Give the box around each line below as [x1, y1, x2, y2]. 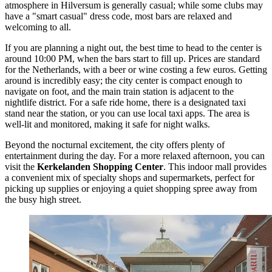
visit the [5, 161, 37, 172]
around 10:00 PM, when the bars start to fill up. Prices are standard [5, 53, 260, 64]
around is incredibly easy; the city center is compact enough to [5, 75, 242, 86]
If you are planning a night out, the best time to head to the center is [5, 42, 262, 53]
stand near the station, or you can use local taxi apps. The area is [5, 108, 250, 119]
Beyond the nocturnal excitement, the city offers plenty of [5, 140, 225, 151]
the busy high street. [5, 194, 81, 205]
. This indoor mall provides [163, 161, 267, 172]
